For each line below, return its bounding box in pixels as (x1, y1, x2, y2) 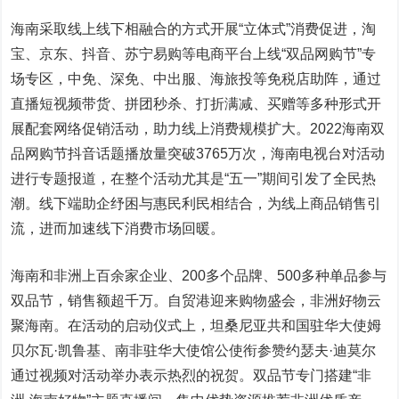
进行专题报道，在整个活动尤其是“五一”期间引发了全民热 (11, 171, 377, 187)
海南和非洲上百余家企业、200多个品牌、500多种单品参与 (11, 268, 387, 284)
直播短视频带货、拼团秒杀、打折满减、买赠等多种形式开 (11, 96, 382, 112)
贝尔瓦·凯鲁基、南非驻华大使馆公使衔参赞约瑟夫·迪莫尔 (11, 343, 377, 359)
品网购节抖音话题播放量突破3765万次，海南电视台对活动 (11, 146, 386, 162)
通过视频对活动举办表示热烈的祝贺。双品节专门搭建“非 (11, 368, 372, 384)
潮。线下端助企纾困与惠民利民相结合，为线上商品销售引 (11, 196, 382, 212)
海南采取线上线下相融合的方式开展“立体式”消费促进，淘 (11, 21, 377, 37)
